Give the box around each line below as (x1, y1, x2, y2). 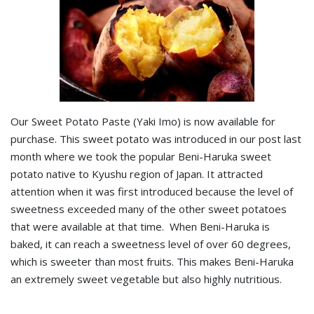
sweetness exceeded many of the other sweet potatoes (11, 202, 287, 216)
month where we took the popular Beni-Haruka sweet (11, 149, 271, 163)
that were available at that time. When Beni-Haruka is (11, 219, 270, 233)
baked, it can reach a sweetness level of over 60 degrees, (11, 237, 291, 251)
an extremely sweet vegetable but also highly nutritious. (11, 272, 282, 286)
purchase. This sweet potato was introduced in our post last (11, 132, 301, 146)
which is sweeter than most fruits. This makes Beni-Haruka (11, 254, 294, 268)
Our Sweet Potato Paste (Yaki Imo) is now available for (11, 114, 275, 128)
